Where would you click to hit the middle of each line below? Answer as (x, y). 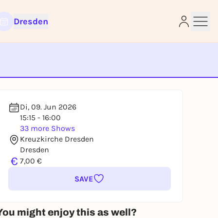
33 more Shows (47, 128)
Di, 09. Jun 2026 (48, 107)
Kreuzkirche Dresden (57, 139)
